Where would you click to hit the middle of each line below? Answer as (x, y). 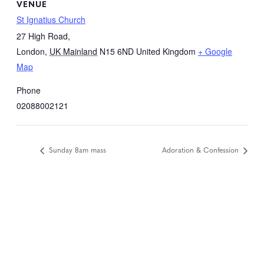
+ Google (215, 51)
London (31, 51)
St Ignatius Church (51, 19)
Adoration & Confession (202, 150)
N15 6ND (117, 51)
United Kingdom (166, 51)
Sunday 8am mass (76, 150)
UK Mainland (73, 51)
